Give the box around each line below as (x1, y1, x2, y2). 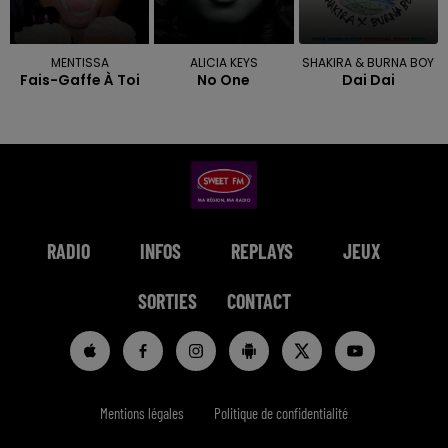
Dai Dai (341, 70, 395, 91)
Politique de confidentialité (214, 404, 348, 423)
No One (197, 70, 251, 91)
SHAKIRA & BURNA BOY (302, 54, 435, 72)
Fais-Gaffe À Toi (19, 70, 140, 91)
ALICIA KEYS (189, 54, 258, 72)
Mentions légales (100, 404, 184, 423)
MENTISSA (50, 54, 109, 72)
